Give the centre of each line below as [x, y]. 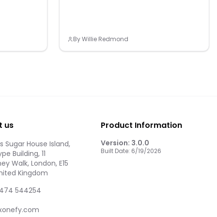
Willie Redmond [105, 39]
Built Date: [116, 151]
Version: [116, 143]
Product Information [141, 125]
